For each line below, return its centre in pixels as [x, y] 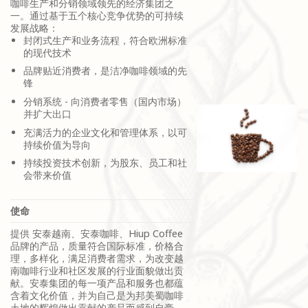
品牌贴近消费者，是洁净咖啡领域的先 [105, 71]
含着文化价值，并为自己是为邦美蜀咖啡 [97, 295]
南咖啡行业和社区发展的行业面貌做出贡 [97, 270]
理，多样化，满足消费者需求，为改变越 [97, 258]
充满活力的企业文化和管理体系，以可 [105, 132]
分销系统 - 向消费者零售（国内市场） [104, 102]
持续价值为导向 [57, 144]
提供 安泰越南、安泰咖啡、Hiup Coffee [97, 233]
